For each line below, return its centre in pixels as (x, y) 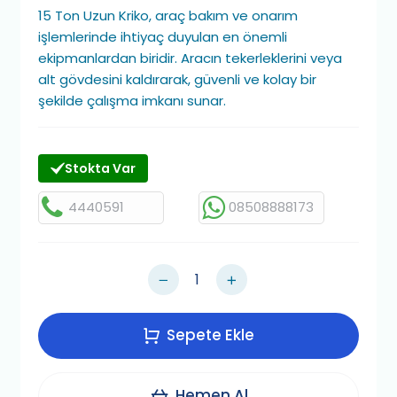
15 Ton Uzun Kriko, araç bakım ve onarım (168, 16)
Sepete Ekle (210, 335)
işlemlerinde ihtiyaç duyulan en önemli (163, 37)
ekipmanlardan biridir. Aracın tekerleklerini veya (191, 58)
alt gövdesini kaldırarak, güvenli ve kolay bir (178, 80)
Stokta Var (101, 168)
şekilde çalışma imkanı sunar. (132, 101)
